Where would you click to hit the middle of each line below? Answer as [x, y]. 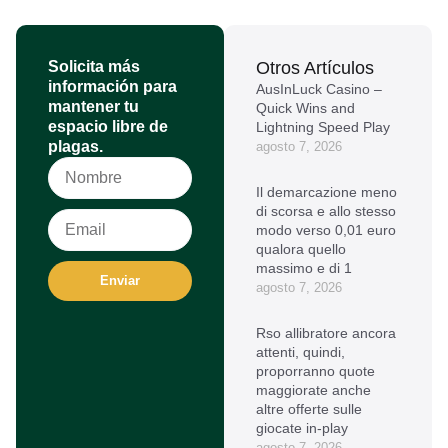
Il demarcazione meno [326, 191]
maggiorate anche [313, 389]
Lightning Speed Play [323, 126]
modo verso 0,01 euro [326, 229]
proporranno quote [315, 370]
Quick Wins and [305, 107]
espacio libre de [108, 126]
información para [112, 86]
